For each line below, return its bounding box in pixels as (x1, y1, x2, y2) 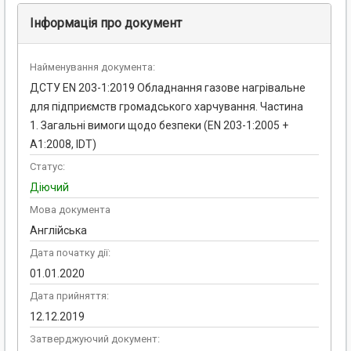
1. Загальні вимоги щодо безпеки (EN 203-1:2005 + (30, 119, 288, 132)
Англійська (30, 224, 87, 237)
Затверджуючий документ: (30, 333, 160, 346)
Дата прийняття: (30, 290, 109, 302)
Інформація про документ (30, 16, 182, 31)
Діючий (30, 181, 69, 194)
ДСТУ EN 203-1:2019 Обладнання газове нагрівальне (30, 81, 306, 95)
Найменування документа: (30, 61, 155, 74)
